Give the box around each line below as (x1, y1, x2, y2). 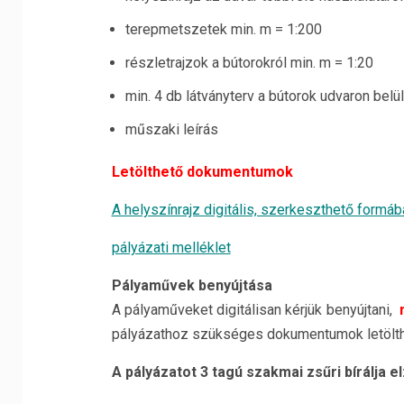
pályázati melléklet (111, 239, 231, 256)
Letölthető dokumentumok (111, 163, 293, 180)
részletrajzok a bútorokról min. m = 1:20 (124, 54, 373, 71)
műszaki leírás (124, 121, 218, 138)
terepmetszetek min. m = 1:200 (124, 21, 322, 38)
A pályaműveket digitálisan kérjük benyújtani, (111, 301, 400, 318)
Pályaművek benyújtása (111, 277, 272, 294)
